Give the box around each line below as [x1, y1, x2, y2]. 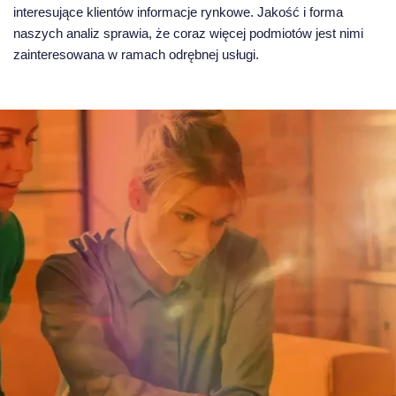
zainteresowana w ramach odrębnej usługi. [13, 46, 259, 62]
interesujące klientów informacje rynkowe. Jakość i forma [13, 4, 343, 19]
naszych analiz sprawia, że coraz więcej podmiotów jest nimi [13, 25, 363, 41]
